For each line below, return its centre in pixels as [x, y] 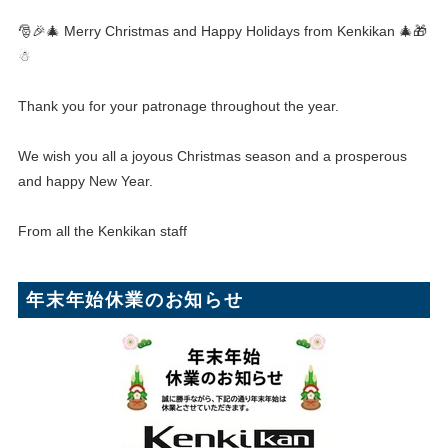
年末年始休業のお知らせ [134, 300]
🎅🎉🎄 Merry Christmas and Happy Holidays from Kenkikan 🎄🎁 [222, 31]
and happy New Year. [85, 181]
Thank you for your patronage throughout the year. [178, 106]
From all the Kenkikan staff [102, 231]
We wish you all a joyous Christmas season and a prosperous [212, 156]
